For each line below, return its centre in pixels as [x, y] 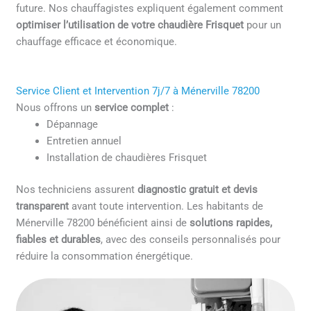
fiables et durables [59, 239]
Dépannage [73, 124]
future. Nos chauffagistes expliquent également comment [150, 9]
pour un [263, 25]
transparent [43, 206]
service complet [132, 107]
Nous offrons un [56, 107]
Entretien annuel [84, 141]
